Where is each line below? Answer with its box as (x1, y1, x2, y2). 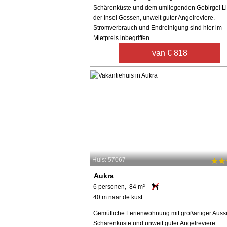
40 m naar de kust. (93, 193, 144, 201)
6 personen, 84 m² (93, 183, 145, 191)
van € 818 (152, 48, 188, 57)
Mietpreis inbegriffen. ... (93, 34, 157, 42)
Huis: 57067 (92, 156, 126, 164)
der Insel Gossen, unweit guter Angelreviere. (93, 14, 215, 21)
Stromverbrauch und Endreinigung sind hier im (93, 24, 222, 31)
